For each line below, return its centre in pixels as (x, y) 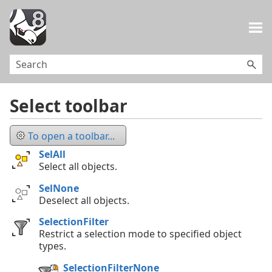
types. (53, 246)
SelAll (52, 154)
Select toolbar (69, 106)
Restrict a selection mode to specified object (140, 234)
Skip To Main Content (136, 17)
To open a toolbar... (71, 136)
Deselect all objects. (84, 200)
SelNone (59, 188)
